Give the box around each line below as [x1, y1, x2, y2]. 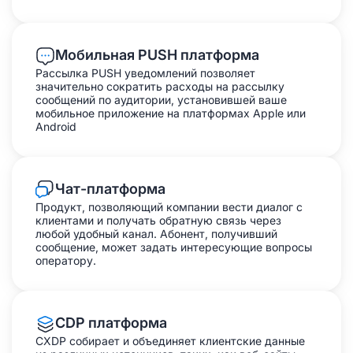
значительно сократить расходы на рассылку [35, 80, 284, 93]
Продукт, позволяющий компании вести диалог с [35, 200, 303, 214]
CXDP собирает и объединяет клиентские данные [35, 334, 305, 347]
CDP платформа [55, 314, 167, 331]
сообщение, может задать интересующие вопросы [35, 240, 312, 254]
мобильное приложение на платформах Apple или [35, 106, 306, 120]
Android [35, 120, 76, 133]
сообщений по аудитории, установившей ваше [35, 93, 287, 106]
